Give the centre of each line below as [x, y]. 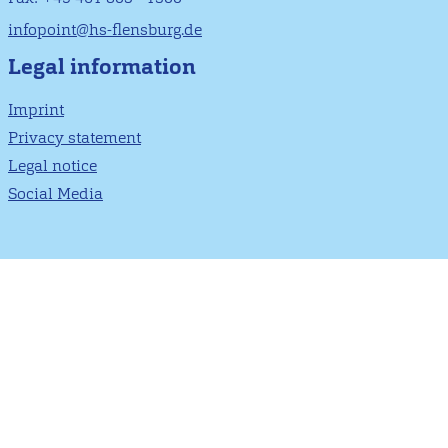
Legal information [102, 67]
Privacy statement [74, 137]
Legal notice [52, 165]
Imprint [36, 109]
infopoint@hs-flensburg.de [105, 30]
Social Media [55, 193]
